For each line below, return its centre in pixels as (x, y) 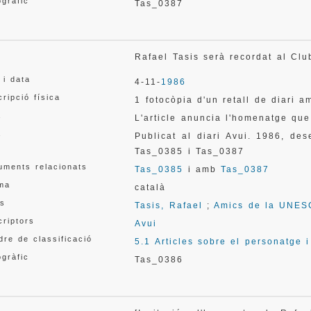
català (151, 187)
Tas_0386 (159, 260)
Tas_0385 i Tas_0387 (190, 151)
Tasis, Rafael (169, 205)
